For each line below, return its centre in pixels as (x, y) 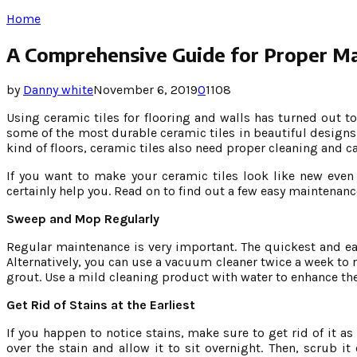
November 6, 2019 (145, 89)
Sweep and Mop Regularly (83, 218)
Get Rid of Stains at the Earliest (101, 304)
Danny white (58, 89)
